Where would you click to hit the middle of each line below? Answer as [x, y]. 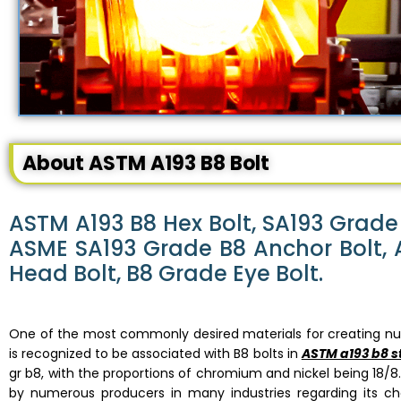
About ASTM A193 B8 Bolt [146, 163]
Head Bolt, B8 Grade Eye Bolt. [166, 273]
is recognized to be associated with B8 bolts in [155, 354]
